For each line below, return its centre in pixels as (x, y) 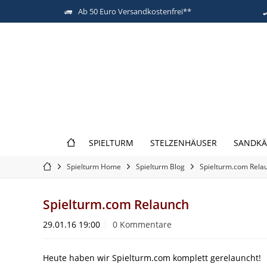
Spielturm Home (94, 166)
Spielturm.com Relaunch (116, 204)
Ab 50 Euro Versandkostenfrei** (135, 11)
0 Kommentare (142, 224)
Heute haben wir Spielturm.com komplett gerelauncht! (152, 257)
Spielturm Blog (160, 166)
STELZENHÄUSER (184, 142)
